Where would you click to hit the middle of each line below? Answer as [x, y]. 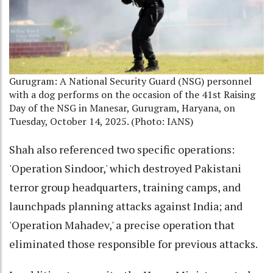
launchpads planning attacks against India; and [126, 206]
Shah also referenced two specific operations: [122, 150]
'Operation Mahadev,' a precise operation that [122, 225]
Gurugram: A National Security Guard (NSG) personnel [130, 81]
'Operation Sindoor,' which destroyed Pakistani [125, 168]
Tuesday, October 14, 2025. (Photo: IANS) [101, 122]
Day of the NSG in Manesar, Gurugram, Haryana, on [122, 108]
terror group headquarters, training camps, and [125, 187]
